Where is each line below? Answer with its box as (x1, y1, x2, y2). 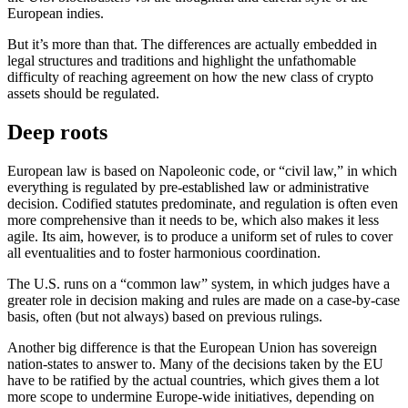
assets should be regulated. (7, 85, 159, 101)
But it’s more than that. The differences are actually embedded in (7, 36, 377, 52)
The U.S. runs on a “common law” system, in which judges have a (7, 275, 390, 291)
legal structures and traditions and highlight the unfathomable (7, 52, 356, 68)
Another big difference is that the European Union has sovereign (7, 339, 377, 355)
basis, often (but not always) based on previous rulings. (7, 308, 322, 324)
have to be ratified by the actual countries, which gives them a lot (7, 372, 379, 388)
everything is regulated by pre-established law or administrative (7, 178, 369, 195)
